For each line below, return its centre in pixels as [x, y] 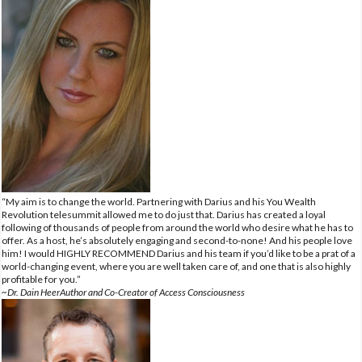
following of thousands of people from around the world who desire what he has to [177, 227]
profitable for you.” [41, 279]
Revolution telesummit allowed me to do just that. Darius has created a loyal [164, 214]
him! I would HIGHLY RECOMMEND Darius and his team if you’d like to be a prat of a [179, 253]
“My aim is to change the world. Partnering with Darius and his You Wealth [159, 201]
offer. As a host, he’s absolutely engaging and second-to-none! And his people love [177, 240]
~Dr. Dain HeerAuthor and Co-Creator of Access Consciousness [123, 292]
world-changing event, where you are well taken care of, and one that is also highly [176, 266]
